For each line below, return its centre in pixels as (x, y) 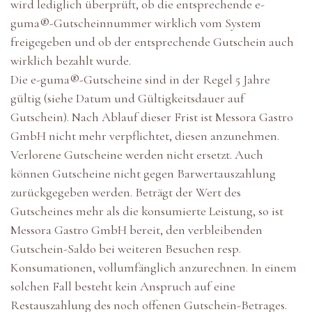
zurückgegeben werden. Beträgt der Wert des (126, 193)
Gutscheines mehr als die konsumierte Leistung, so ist (147, 211)
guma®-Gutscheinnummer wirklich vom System (136, 23)
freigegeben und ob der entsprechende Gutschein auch (152, 42)
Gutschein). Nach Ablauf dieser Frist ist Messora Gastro (152, 117)
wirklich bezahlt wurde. (71, 61)
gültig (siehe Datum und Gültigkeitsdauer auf (127, 99)
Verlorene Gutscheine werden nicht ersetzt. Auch (137, 155)
